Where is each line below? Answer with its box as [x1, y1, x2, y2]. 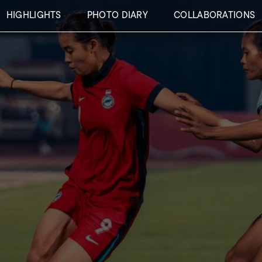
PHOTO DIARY [87, 11, 149, 20]
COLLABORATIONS [174, 11, 256, 20]
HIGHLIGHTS [6, 11, 61, 20]
